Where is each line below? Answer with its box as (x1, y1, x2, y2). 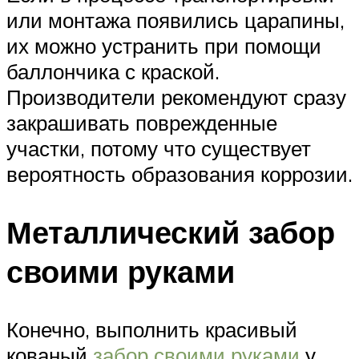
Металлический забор (6, 212, 335, 252)
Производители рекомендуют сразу (6, 83, 346, 110)
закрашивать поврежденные (6, 109, 277, 135)
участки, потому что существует (6, 135, 311, 161)
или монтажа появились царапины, (6, 6, 345, 33)
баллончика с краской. (6, 58, 220, 84)
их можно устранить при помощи (6, 32, 321, 58)
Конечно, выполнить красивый (6, 316, 297, 342)
